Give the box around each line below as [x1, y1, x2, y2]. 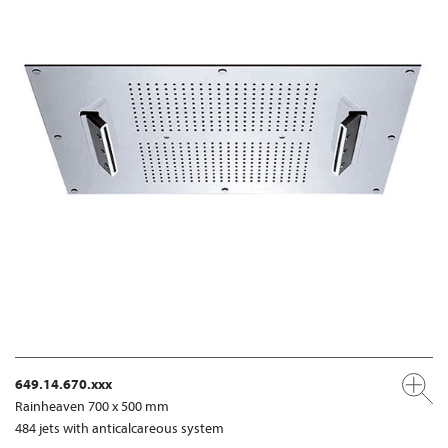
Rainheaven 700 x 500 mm [15, 396, 169, 415]
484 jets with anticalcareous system [15, 418, 224, 437]
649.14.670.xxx [15, 374, 112, 393]
